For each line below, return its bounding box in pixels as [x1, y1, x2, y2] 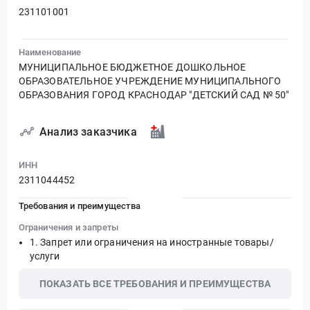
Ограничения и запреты [18, 221, 119, 232]
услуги [29, 250, 60, 262]
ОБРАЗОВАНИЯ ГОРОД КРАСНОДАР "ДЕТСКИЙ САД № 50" [18, 89, 289, 101]
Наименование [18, 47, 82, 58]
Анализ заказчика [39, 125, 137, 138]
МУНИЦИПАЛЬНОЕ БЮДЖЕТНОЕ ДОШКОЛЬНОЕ [18, 62, 246, 73]
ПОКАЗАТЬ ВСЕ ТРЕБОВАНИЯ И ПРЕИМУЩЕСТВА [39, 278, 271, 290]
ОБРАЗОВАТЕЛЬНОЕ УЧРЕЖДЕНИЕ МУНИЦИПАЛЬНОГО [18, 75, 282, 87]
